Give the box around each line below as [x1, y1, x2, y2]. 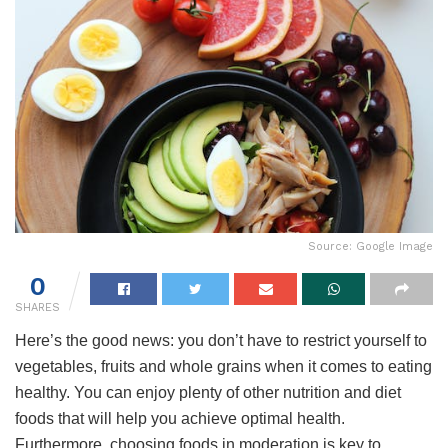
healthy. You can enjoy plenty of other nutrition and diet [15, 384, 401, 402]
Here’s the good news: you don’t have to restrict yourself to [15, 332, 427, 350]
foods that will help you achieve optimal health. [15, 410, 345, 428]
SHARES [15, 301, 60, 315]
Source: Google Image [308, 240, 433, 254]
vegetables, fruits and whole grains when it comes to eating [15, 358, 432, 376]
